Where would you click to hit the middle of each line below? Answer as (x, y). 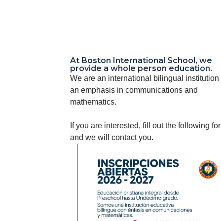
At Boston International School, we (141, 60)
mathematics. (93, 102)
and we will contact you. (112, 137)
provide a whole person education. (141, 68)
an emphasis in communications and (134, 90)
